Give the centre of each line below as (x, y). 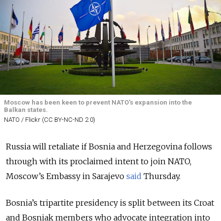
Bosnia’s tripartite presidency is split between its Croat (110, 203)
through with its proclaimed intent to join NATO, (99, 161)
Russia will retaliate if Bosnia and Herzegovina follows (109, 146)
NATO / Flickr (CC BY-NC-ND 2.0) (50, 119)
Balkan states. (26, 110)
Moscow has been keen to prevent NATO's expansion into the (98, 102)
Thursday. (161, 176)
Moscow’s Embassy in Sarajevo (66, 176)
